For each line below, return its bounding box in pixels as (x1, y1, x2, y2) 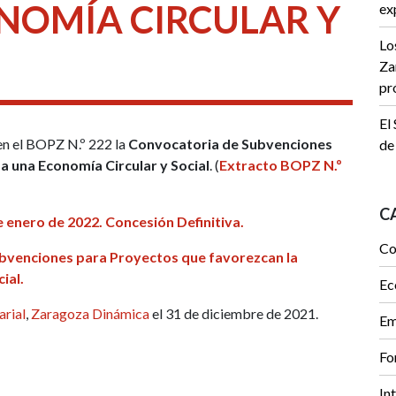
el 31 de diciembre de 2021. (149, 304, 318, 322)
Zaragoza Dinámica (31, 304, 149, 322)
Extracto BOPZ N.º (219, 156, 342, 173)
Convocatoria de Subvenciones (128, 134, 332, 152)
